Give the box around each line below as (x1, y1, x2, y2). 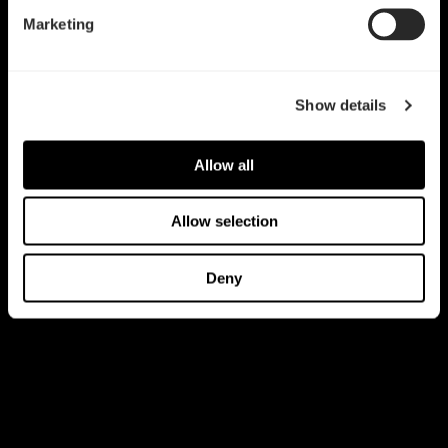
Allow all (194, 156, 254, 173)
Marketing (23, 15, 94, 32)
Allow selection (170, 212, 278, 230)
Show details (295, 96, 387, 114)
